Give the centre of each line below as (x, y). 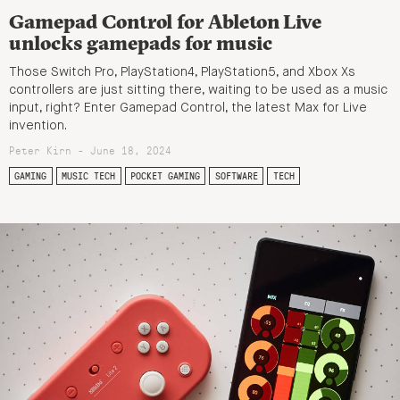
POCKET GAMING (165, 176)
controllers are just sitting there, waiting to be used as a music (198, 91)
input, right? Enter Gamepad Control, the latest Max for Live (188, 108)
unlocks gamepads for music (141, 43)
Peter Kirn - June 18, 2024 (90, 150)
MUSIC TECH (89, 176)
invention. (38, 126)
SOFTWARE (236, 176)
